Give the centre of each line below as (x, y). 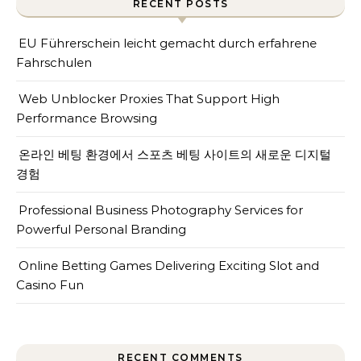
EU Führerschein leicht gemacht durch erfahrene (168, 43)
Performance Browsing (87, 118)
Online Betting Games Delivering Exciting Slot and (169, 266)
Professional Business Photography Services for (161, 210)
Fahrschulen (54, 62)
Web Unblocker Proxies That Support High (149, 99)
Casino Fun (50, 285)
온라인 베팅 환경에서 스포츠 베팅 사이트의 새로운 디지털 (175, 154)
